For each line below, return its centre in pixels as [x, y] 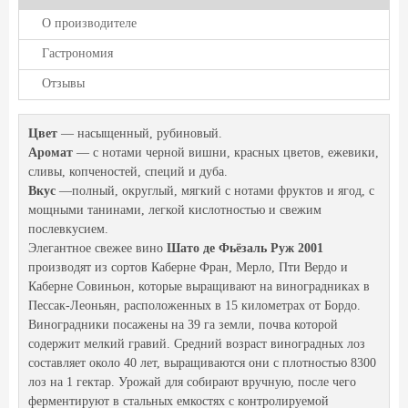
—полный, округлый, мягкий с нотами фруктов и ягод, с [215, 191]
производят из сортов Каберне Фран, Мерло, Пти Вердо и [188, 267]
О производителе [89, 23]
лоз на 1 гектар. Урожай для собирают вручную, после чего [192, 382]
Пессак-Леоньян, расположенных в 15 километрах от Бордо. [194, 306]
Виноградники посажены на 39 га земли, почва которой [183, 325]
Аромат [51, 153]
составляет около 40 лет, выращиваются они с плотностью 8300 [202, 363]
